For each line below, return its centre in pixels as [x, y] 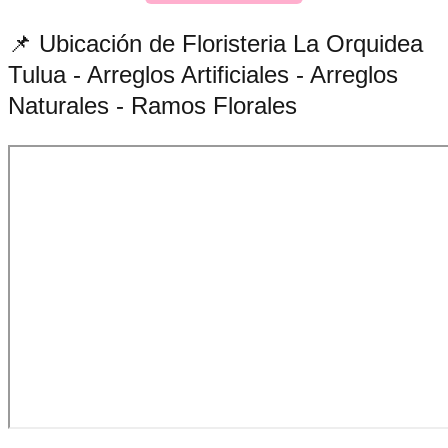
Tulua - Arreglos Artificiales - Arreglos [203, 74]
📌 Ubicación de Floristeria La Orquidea [215, 43]
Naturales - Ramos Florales [152, 105]
